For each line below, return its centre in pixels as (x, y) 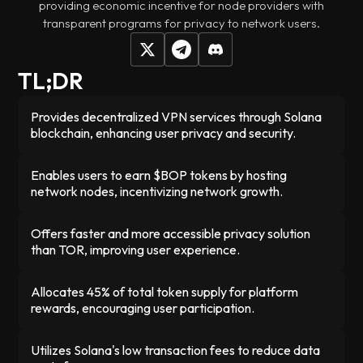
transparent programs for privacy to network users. (181, 23)
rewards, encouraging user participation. (143, 308)
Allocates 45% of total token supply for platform (165, 292)
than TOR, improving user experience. (136, 250)
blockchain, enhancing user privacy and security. (164, 133)
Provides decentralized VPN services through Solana (177, 117)
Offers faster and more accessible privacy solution (171, 233)
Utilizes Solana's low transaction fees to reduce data (176, 350)
